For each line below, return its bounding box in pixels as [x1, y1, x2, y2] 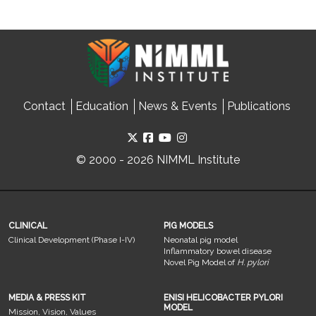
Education [75, 99, 128, 114]
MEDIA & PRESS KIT [8, 293, 86, 303]
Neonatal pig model [163, 235, 238, 245]
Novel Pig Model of [163, 257, 237, 268]
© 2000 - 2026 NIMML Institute [76, 153, 240, 167]
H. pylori [236, 257, 269, 268]
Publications [226, 99, 291, 114]
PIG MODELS [163, 221, 213, 231]
